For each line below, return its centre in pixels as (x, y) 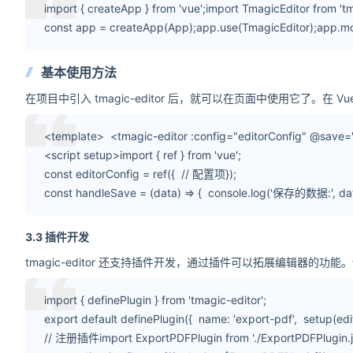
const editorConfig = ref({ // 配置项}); (140, 174)
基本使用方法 (79, 72)
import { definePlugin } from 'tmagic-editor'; (155, 300)
